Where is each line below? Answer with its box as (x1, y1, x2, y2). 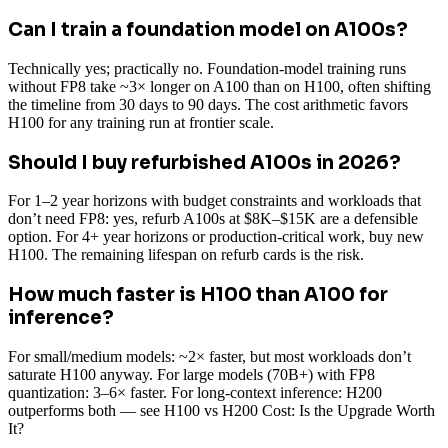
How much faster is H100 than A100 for (8, 282, 388, 306)
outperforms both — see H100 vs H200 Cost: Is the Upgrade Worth (8, 401, 435, 419)
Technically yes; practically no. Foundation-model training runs (8, 59, 406, 77)
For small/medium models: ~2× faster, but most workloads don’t (8, 347, 411, 365)
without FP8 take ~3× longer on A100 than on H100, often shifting (8, 77, 431, 95)
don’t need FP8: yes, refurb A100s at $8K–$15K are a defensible (8, 210, 418, 228)
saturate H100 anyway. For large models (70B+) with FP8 (8, 365, 375, 383)
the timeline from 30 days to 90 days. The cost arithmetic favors (8, 95, 408, 113)
